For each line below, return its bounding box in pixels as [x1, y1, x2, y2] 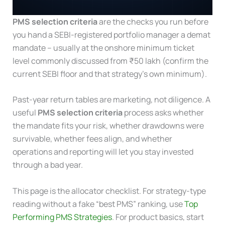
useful [12, 107, 38, 119]
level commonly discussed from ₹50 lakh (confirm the [12, 55, 208, 66]
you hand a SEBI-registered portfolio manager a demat [12, 29, 210, 40]
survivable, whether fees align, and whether [12, 133, 172, 145]
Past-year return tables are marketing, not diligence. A [12, 94, 210, 105]
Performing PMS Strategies [12, 211, 112, 222]
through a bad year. [12, 159, 83, 171]
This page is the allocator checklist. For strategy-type [12, 185, 206, 196]
